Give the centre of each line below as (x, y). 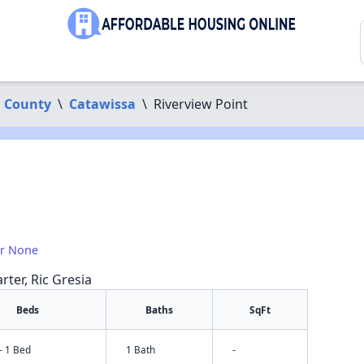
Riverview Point (200, 104)
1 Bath (141, 349)
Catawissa (102, 104)
